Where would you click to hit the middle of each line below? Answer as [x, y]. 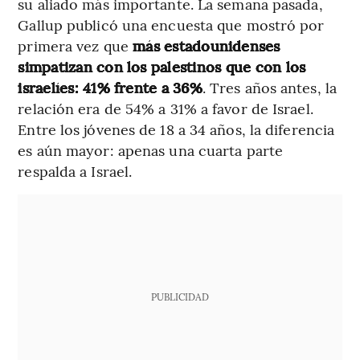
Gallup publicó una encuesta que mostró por [171, 25]
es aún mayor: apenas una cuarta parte [151, 150]
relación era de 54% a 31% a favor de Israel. [166, 108]
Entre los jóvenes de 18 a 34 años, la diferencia [176, 129]
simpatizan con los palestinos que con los [162, 67]
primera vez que [73, 46]
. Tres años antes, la [269, 88]
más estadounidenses [204, 46]
